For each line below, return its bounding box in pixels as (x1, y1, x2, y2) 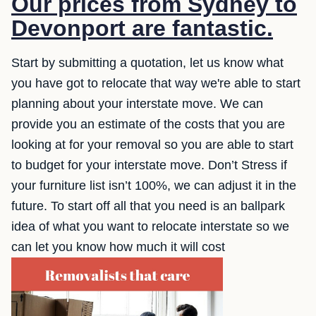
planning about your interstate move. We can (11, 97, 263, 111)
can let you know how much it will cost (11, 240, 225, 254)
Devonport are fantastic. (11, 16, 273, 41)
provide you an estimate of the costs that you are (11, 117, 285, 131)
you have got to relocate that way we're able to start (11, 76, 300, 90)
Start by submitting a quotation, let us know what (11, 56, 284, 70)
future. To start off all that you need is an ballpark (11, 199, 285, 213)
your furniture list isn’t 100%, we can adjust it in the (11, 178, 296, 193)
